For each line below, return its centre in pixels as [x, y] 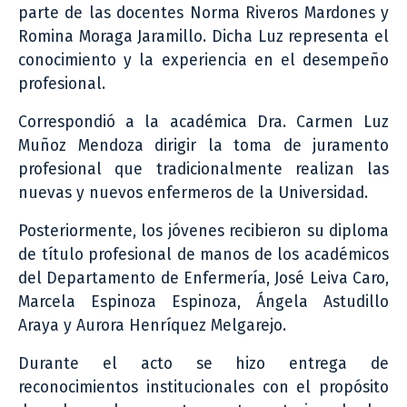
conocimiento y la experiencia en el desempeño [203, 60]
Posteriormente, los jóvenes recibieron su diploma [203, 231]
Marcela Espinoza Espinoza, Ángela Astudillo [203, 302]
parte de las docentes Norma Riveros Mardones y [203, 13]
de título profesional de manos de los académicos [203, 254]
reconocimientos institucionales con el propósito [203, 387]
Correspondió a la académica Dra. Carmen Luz [203, 122]
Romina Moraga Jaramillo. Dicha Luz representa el [203, 36]
